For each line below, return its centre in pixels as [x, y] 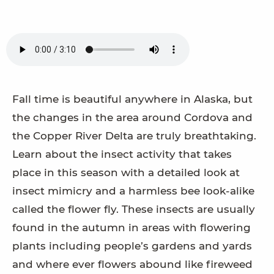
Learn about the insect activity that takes [122, 154]
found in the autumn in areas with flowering [131, 228]
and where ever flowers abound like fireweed [132, 265]
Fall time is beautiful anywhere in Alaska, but [132, 99]
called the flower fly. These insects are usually [134, 209]
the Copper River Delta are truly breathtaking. [134, 136]
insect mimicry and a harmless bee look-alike [133, 191]
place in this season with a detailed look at [126, 173]
